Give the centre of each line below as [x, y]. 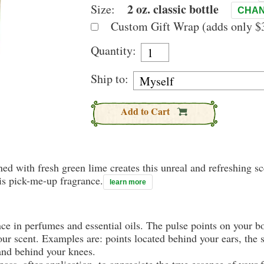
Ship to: [110, 79]
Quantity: [113, 50]
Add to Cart [146, 111]
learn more [128, 182]
